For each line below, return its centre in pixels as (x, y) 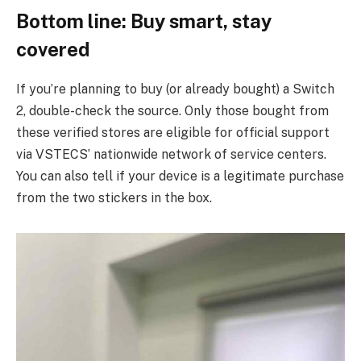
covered (53, 50)
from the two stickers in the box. (114, 198)
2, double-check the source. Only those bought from (172, 111)
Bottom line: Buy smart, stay (144, 21)
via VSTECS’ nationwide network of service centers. (171, 155)
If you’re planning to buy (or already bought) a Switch (175, 89)
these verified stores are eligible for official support (173, 133)
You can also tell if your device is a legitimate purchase (180, 176)
